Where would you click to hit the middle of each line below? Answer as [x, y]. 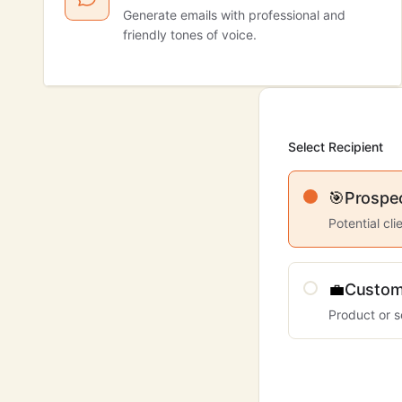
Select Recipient [336, 147]
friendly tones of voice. [190, 35]
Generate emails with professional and [234, 15]
